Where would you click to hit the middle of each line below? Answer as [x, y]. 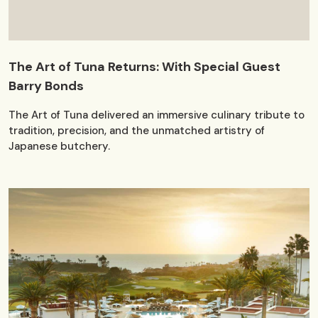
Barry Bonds [46, 86]
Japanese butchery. [59, 147]
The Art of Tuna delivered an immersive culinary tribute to [157, 115]
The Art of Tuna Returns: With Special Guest [144, 67]
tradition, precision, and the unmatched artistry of [137, 131]
